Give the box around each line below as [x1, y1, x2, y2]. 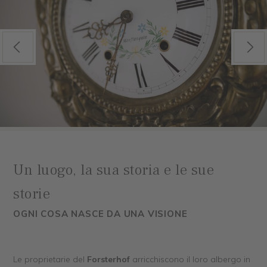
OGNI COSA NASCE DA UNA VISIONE [13, 207, 188, 219]
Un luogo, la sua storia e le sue [13, 160, 215, 179]
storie [13, 184, 51, 203]
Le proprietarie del [13, 253, 88, 265]
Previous [2, 42, 32, 52]
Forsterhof [87, 253, 131, 265]
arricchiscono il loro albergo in [130, 253, 251, 265]
